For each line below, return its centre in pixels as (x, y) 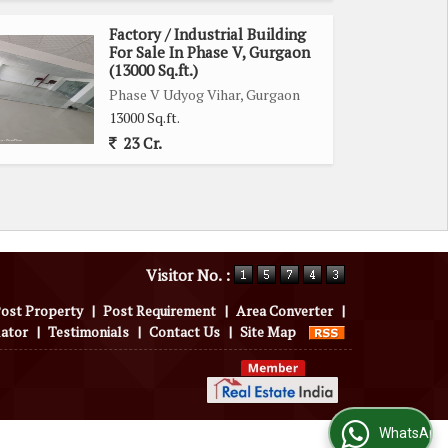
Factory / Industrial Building (207, 33)
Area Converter (284, 310)
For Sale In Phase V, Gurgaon (209, 51)
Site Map (268, 331)
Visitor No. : (190, 274)
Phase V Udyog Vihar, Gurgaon (204, 94)
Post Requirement (159, 310)
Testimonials (88, 331)
